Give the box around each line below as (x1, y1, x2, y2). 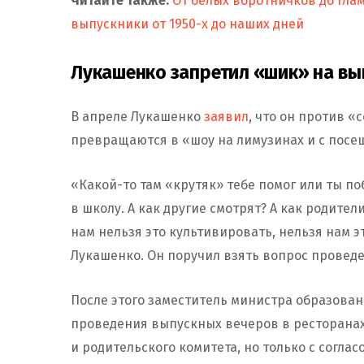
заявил (204, 108, 249, 124)
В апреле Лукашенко (71, 108, 204, 124)
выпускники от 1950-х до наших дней (71, 15, 304, 32)
